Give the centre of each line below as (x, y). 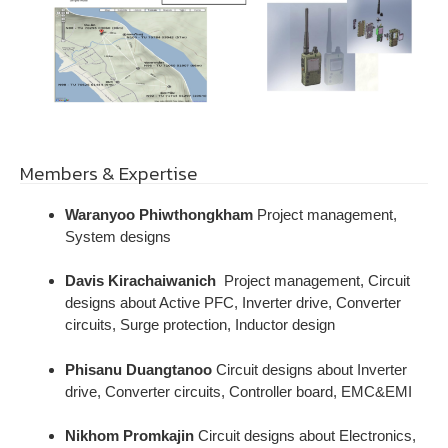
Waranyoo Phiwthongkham (159, 214)
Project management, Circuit (313, 281)
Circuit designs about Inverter (311, 369)
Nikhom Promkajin (129, 436)
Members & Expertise (111, 173)
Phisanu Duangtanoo (140, 369)
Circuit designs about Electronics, (305, 436)
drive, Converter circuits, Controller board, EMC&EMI (238, 391)
